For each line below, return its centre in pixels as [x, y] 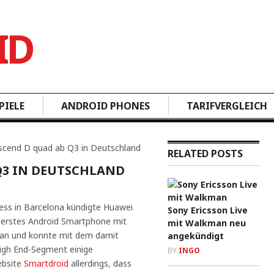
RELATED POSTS [205, 154]
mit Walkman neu [207, 223]
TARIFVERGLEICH [227, 106]
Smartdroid [46, 263]
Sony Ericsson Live [208, 210]
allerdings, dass [100, 263]
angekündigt [196, 236]
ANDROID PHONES [106, 106]
